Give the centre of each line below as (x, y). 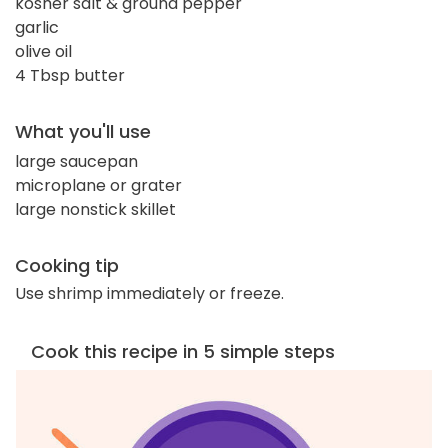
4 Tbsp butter (70, 75)
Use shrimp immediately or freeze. (149, 293)
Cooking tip (67, 265)
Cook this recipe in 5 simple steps (183, 351)
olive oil (43, 51)
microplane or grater (98, 185)
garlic (37, 27)
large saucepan (76, 161)
